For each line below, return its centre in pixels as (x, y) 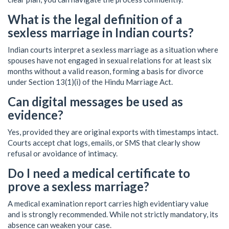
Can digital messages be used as (95, 102)
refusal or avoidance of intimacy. (63, 154)
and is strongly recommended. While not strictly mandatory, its (113, 214)
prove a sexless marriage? (78, 187)
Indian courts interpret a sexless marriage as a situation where (113, 50)
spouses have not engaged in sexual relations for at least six (110, 61)
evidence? (36, 115)
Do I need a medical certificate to (99, 173)
